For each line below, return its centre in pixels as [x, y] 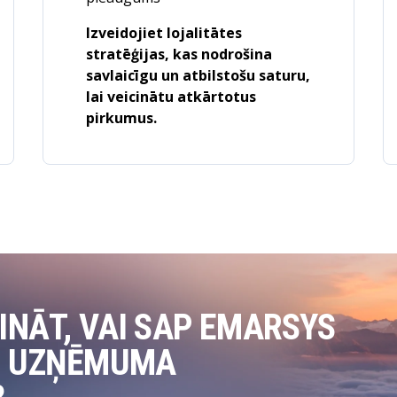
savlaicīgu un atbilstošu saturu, [198, 75]
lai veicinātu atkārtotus [171, 97]
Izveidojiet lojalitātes [163, 33]
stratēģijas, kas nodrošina [179, 54]
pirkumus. [121, 118]
